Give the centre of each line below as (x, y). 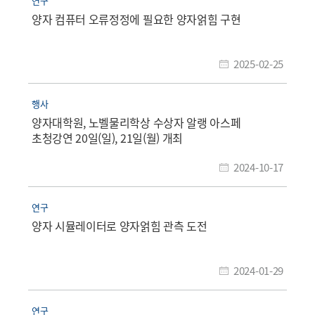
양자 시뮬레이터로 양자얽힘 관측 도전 (120, 225)
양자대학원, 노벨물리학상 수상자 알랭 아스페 (136, 122)
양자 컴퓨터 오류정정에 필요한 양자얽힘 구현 (136, 19)
